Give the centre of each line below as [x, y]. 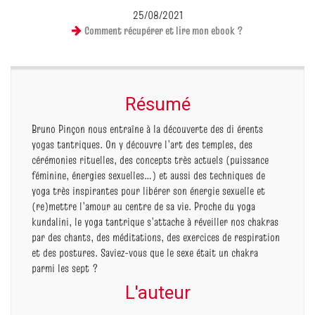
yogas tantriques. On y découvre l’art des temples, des [142, 144]
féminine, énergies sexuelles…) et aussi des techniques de [148, 175]
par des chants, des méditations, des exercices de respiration [156, 237]
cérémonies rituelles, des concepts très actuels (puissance [150, 159]
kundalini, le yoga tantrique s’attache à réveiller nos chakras [155, 221]
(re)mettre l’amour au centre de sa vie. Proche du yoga [143, 206]
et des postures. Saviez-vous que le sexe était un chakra [145, 252]
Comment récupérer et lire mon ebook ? [164, 30]
